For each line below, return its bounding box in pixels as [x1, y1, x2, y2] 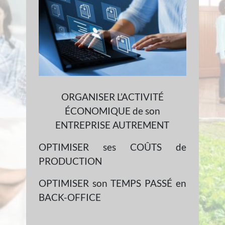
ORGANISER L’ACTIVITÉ [61, 91, 164, 102]
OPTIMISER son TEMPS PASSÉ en [39, 177, 186, 189]
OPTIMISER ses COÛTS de [39, 141, 186, 153]
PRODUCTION [39, 155, 102, 167]
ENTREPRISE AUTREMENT [55, 119, 170, 131]
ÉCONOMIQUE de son [64, 105, 160, 117]
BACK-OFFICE [39, 191, 101, 203]
